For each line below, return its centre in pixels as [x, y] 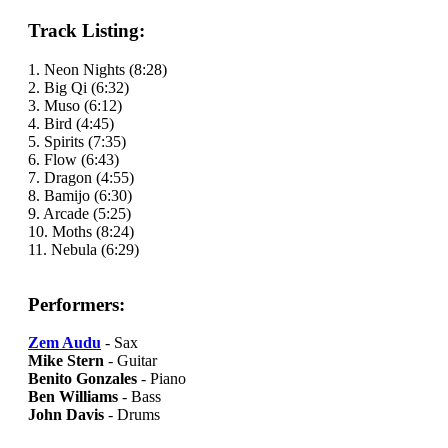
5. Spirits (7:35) [77, 141]
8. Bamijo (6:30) [80, 195]
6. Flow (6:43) [73, 159]
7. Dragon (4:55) [81, 177]
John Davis [66, 415]
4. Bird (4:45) [71, 123]
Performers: [76, 304]
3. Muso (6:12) [75, 105]
